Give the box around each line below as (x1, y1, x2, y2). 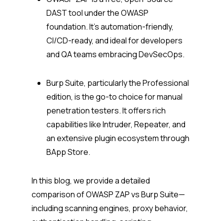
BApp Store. (46, 147, 92, 158)
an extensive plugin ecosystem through (46, 133, 189, 144)
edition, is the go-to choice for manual (46, 91, 183, 103)
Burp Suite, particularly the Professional (46, 77, 189, 89)
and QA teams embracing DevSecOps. (46, 49, 186, 60)
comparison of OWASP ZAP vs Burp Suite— (32, 189, 185, 200)
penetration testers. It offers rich (46, 105, 166, 116)
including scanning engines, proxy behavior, (32, 203, 188, 214)
